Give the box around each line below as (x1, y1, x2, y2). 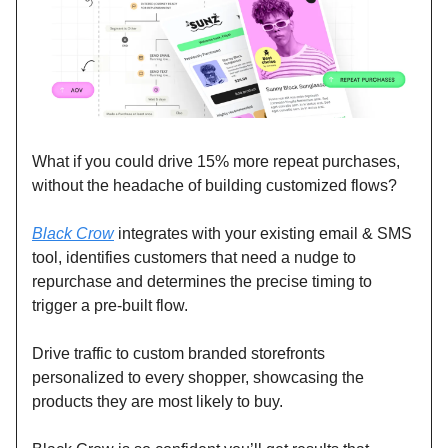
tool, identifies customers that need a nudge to (32, 249, 356, 267)
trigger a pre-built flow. (32, 297, 188, 315)
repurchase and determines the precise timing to (32, 273, 372, 291)
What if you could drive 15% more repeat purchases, (32, 153, 400, 171)
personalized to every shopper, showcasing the (32, 369, 364, 387)
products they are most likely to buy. (32, 393, 283, 411)
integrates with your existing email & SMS (114, 225, 412, 243)
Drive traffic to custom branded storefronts (32, 345, 325, 363)
